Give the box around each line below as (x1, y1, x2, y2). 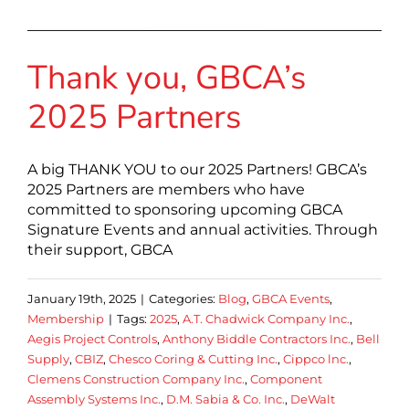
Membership (27, 310, 104, 326)
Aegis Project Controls (27, 330, 157, 346)
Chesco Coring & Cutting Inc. (109, 351, 278, 366)
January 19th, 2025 (27, 290, 136, 306)
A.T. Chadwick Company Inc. (183, 310, 350, 326)
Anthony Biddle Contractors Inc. (163, 330, 351, 346)
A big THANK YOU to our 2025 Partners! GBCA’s (27, 160, 367, 178)
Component (250, 371, 322, 386)
